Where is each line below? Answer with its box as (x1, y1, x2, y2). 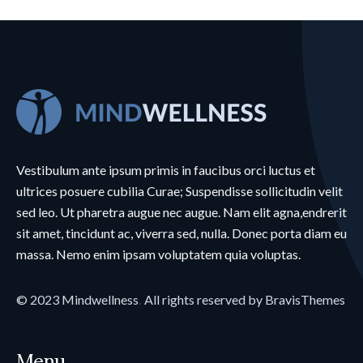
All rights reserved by (142, 291, 265, 307)
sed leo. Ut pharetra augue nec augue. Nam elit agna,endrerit (16, 203, 347, 220)
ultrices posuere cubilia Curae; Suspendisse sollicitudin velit (16, 182, 343, 199)
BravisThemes (265, 291, 345, 307)
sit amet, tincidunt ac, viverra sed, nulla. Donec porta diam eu (16, 224, 347, 241)
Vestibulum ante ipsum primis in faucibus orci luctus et (16, 161, 315, 177)
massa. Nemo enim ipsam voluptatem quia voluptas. (16, 246, 301, 262)
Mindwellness (62, 291, 139, 307)
